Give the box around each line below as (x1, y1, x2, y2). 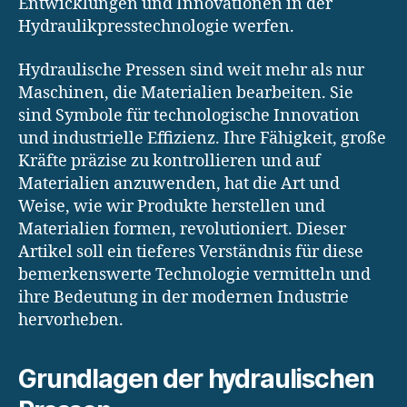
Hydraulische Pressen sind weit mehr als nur (18, 59, 364, 81)
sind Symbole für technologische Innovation (18, 104, 360, 126)
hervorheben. (18, 309, 124, 331)
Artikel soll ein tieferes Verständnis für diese (18, 241, 363, 263)
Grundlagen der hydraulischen (18, 362, 374, 394)
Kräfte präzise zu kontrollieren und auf (18, 150, 321, 172)
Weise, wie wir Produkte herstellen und (18, 195, 325, 217)
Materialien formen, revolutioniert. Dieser (18, 218, 346, 240)
